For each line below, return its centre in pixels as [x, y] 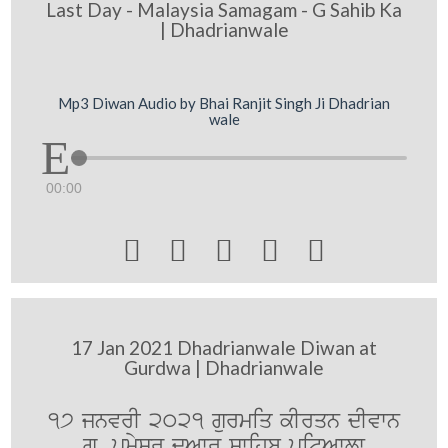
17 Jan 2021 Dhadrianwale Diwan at [224, 347]
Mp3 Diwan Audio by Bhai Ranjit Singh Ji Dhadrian [224, 103]
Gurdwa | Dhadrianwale [224, 367]
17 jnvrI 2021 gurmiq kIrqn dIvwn [224, 421]
